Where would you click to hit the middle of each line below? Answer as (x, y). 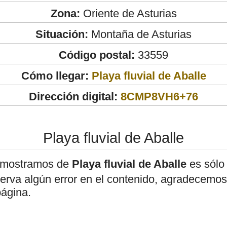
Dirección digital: (73, 96)
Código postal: (97, 55)
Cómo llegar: (56, 75)
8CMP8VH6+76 (159, 96)
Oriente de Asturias (128, 13)
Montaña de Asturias (140, 34)
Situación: (62, 34)
